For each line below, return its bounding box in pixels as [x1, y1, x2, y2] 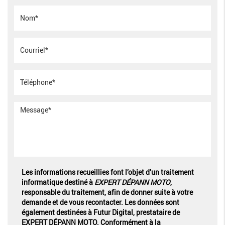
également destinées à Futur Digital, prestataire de [21, 207, 180, 217]
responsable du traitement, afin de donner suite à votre [21, 187, 193, 197]
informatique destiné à [21, 177, 93, 187]
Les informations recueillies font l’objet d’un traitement [21, 167, 194, 177]
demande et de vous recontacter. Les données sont [21, 197, 179, 207]
